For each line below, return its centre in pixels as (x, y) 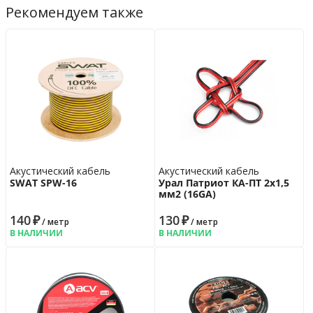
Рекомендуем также (74, 12)
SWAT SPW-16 (43, 182)
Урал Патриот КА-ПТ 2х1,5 (224, 182)
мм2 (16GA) (187, 194)
